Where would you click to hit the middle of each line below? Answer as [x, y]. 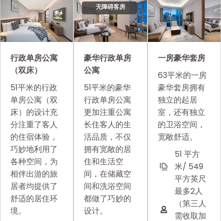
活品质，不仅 [108, 137]
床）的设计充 [34, 112]
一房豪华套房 [181, 58]
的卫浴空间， [181, 125]
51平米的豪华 [108, 88]
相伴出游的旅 [34, 174]
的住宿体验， [34, 137]
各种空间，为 [34, 162]
